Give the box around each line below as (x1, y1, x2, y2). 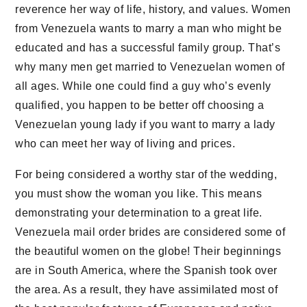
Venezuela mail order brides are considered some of (15, 226, 286, 238)
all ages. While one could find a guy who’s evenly (15, 80, 271, 92)
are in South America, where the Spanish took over (15, 265, 278, 276)
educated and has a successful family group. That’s (15, 42, 281, 53)
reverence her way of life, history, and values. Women (15, 3, 291, 15)
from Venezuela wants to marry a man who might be (15, 23, 282, 34)
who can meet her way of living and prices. (15, 138, 236, 149)
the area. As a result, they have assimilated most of (15, 284, 278, 295)
